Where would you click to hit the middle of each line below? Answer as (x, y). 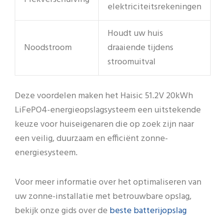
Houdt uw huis (135, 33)
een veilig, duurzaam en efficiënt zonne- (91, 138)
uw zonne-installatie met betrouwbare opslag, (103, 197)
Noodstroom (48, 48)
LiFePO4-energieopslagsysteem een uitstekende (108, 110)
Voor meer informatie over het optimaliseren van (108, 183)
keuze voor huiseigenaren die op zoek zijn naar (104, 124)
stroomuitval (132, 62)
